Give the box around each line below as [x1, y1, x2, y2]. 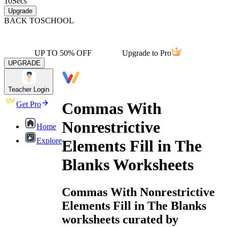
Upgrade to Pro [122, 49, 171, 57]
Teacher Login [8, 86, 49, 93]
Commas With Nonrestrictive [62, 185, 215, 199]
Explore [36, 136, 62, 145]
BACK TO [4, 16, 41, 25]
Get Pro [16, 100, 41, 108]
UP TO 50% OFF [34, 49, 92, 57]
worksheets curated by [62, 212, 178, 226]
